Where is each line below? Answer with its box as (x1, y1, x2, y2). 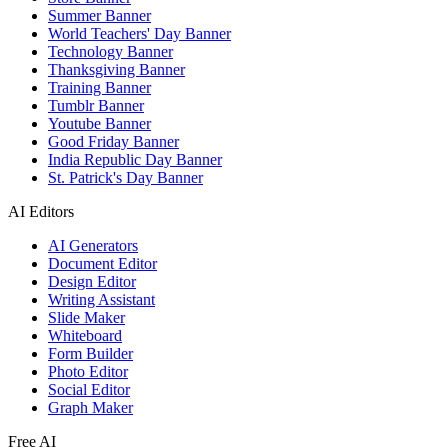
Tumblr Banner (48, 97, 144, 115)
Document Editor (48, 255, 157, 273)
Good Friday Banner (48, 133, 179, 151)
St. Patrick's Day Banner (48, 169, 203, 187)
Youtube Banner (48, 115, 151, 133)
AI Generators (48, 237, 138, 255)
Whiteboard (48, 327, 122, 345)
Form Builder (48, 345, 133, 363)
